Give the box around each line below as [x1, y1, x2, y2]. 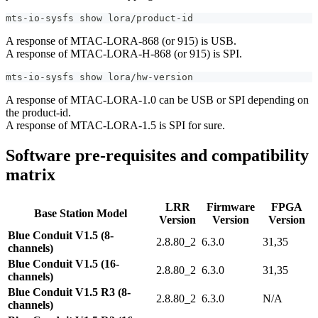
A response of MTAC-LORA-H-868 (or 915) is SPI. [6, 47, 242, 60]
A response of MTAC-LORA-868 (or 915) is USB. [6, 34, 236, 47]
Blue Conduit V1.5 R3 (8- [8, 285, 131, 298]
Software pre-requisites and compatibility [6, 146, 309, 165]
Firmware [207, 200, 255, 213]
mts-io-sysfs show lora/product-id [6, 12, 193, 23]
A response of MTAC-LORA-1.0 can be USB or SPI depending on [6, 93, 309, 106]
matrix [6, 165, 55, 184]
